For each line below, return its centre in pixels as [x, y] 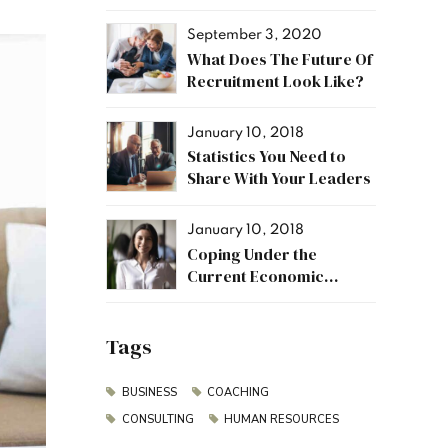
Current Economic [255, 275]
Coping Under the [252, 253]
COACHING [238, 393]
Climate [216, 297]
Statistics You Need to [266, 156]
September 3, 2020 [254, 35]
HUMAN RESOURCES [282, 420]
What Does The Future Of [279, 58]
